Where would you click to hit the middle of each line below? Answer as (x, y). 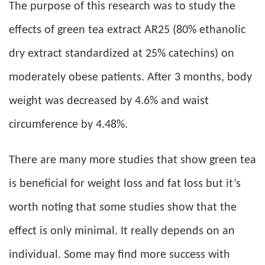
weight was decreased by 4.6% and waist (109, 101)
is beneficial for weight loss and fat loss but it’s (125, 184)
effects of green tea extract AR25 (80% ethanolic (127, 30)
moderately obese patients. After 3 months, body (130, 78)
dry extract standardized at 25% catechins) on (122, 54)
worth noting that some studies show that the (123, 208)
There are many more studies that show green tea (132, 161)
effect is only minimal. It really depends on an (122, 232)
